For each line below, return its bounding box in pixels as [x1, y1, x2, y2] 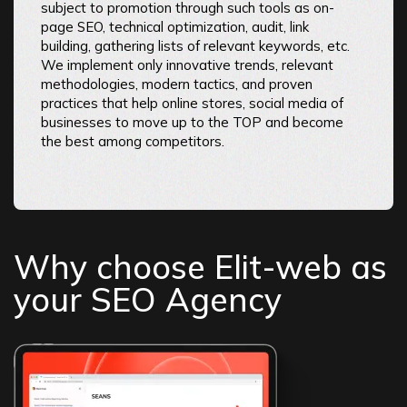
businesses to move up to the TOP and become [41, 113, 343, 131]
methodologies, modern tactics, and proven [41, 74, 313, 93]
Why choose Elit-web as [14, 245, 387, 287]
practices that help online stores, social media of [41, 94, 343, 112]
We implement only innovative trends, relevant [41, 55, 333, 74]
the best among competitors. [41, 132, 224, 150]
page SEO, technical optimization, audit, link [41, 17, 309, 35]
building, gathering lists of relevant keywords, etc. [41, 36, 350, 55]
